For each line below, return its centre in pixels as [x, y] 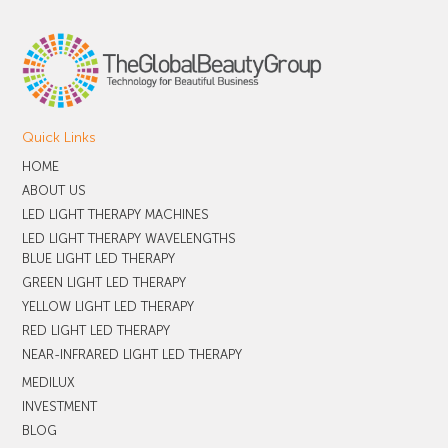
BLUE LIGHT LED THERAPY [99, 259]
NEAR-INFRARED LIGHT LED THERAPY [132, 355]
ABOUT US [54, 191]
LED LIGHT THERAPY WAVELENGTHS [129, 239]
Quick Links [59, 138]
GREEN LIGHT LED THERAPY [104, 283]
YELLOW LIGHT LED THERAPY [108, 307]
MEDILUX [49, 383]
